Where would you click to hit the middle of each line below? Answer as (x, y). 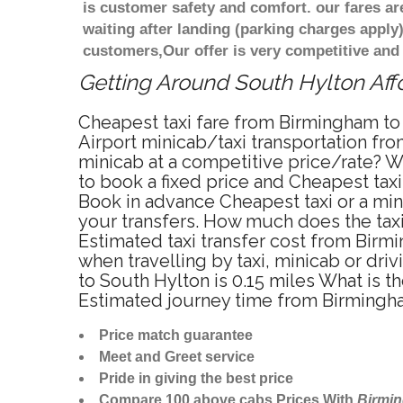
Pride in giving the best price (196, 379)
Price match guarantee (176, 336)
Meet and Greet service (177, 357)
